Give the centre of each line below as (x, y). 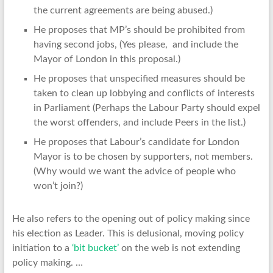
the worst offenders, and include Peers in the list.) (139, 123)
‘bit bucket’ (95, 248)
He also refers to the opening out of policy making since (131, 219)
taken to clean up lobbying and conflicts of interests (144, 94)
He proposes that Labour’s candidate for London (136, 142)
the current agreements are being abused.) (123, 11)
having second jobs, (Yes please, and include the (136, 45)
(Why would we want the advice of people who (134, 172)
